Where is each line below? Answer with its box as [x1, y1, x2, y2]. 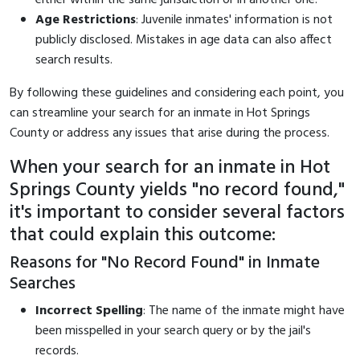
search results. [35, 49, 112, 71]
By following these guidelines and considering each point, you [10, 82, 344, 104]
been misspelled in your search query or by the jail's [35, 320, 311, 342]
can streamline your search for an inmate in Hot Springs [10, 102, 310, 124]
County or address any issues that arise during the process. [10, 122, 329, 144]
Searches [10, 269, 76, 298]
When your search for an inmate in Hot [10, 152, 330, 183]
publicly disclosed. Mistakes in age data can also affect [35, 29, 332, 51]
